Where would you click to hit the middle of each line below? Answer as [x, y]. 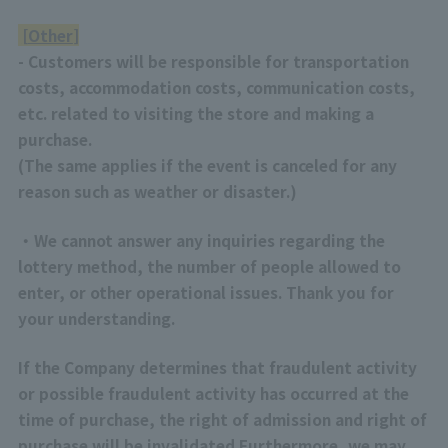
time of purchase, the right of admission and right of [222, 419]
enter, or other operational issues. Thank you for [205, 291]
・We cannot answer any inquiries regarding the [201, 239]
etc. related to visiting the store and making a [195, 112]
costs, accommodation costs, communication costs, [216, 86]
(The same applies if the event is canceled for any [207, 164]
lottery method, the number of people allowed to [209, 265]
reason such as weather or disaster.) [157, 190]
